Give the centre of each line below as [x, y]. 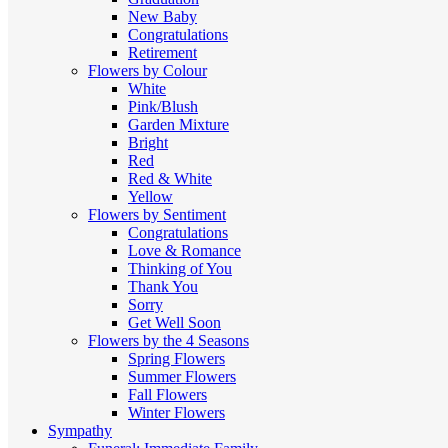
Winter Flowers [176, 412]
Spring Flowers [176, 358]
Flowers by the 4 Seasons [168, 340]
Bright [148, 142]
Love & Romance [184, 250]
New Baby [162, 16]
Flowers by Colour [147, 70]
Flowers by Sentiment [157, 214]
